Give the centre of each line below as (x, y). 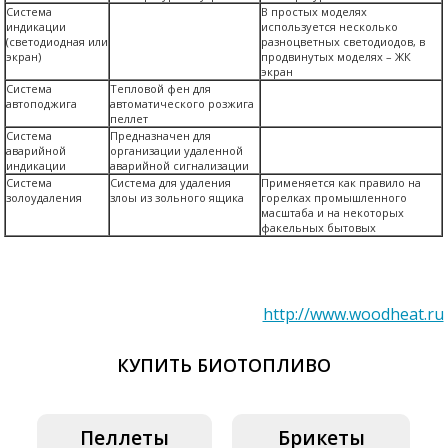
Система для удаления (171, 182)
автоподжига (42, 103)
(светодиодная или (57, 41)
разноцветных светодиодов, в (343, 41)
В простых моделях (314, 11)
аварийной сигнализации (180, 165)
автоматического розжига (182, 103)
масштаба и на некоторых (333, 212)
